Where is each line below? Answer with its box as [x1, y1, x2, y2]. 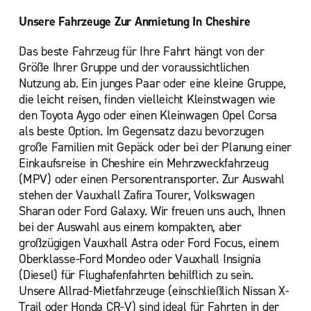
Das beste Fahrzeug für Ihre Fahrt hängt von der [19, 43, 264, 60]
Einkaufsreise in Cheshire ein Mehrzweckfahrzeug [19, 155, 269, 171]
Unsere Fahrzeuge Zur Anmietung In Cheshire [19, 13, 251, 30]
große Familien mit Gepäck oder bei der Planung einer [19, 139, 292, 155]
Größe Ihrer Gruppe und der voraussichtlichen [19, 59, 249, 76]
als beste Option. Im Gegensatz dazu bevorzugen [19, 123, 264, 140]
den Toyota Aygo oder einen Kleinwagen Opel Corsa [19, 107, 277, 124]
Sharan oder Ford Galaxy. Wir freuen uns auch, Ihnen [19, 203, 285, 219]
